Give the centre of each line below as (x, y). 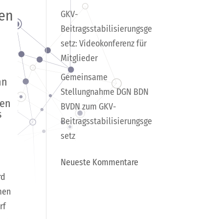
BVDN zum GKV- (89, 107)
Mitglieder (79, 58)
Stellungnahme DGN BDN (105, 92)
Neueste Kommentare (100, 162)
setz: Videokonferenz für (104, 44)
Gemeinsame (84, 77)
